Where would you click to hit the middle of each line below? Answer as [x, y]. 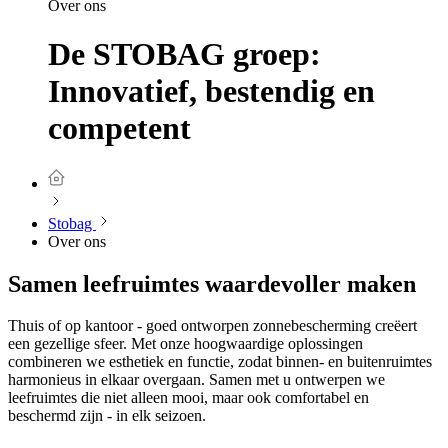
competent [119, 128]
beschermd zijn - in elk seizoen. [109, 416]
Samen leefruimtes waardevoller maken [212, 283]
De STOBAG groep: [184, 54]
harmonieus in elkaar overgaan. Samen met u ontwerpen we [196, 380]
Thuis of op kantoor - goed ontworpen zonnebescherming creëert [212, 326]
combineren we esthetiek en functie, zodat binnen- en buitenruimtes [220, 362]
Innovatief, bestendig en [211, 91]
